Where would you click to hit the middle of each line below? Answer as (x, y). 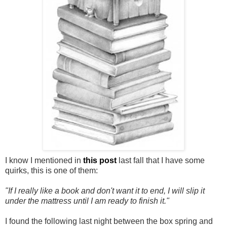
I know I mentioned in (44, 160)
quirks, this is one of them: (51, 170)
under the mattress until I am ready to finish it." (87, 201)
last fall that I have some (162, 160)
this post (100, 160)
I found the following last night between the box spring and (109, 221)
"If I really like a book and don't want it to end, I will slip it (105, 191)
